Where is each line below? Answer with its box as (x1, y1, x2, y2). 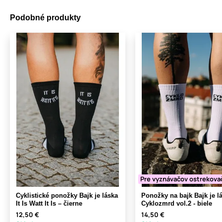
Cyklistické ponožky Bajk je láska (16, 192, 118, 200)
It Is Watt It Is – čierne (16, 200, 82, 208)
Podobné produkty (10, 13, 81, 22)
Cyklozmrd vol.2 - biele (141, 200, 212, 208)
